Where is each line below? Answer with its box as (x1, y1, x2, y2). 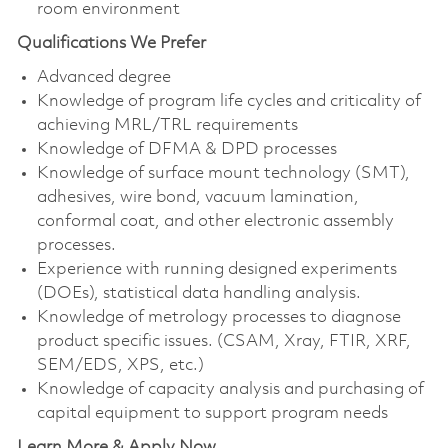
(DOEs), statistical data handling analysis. (36, 284, 361, 302)
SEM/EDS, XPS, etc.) (36, 356, 204, 374)
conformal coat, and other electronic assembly (36, 212, 394, 230)
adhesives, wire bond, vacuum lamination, (36, 188, 359, 206)
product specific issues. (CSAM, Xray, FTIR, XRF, (36, 332, 411, 350)
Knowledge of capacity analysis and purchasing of (36, 380, 424, 398)
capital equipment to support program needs (36, 404, 388, 422)
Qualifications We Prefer (16, 34, 206, 52)
